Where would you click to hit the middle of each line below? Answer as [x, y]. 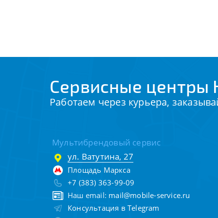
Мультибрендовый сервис [107, 142]
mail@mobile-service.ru [149, 195]
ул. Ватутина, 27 [101, 156]
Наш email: [88, 195]
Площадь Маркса [99, 170]
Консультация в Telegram [114, 208]
